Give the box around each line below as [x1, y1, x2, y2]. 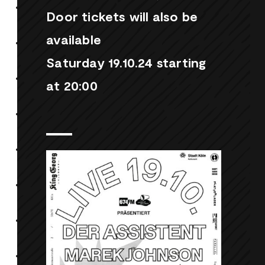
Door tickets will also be [46, 8, 198, 24]
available [46, 31, 101, 47]
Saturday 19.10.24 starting [46, 54, 206, 70]
